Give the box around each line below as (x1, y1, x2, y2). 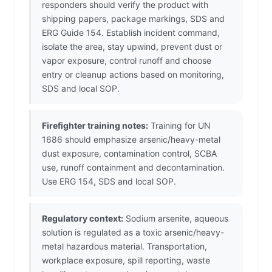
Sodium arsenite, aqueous (123, 213, 228, 224)
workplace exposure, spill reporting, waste (42, 255, 210, 266)
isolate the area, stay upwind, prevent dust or (42, 41, 222, 52)
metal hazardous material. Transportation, (42, 241, 207, 252)
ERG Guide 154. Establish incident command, (42, 27, 220, 38)
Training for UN (148, 120, 211, 131)
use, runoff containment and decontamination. (42, 162, 225, 173)
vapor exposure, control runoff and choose (42, 55, 211, 66)
